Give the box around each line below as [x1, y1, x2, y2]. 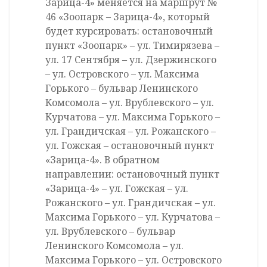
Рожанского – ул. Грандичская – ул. [45, 196, 216, 210]
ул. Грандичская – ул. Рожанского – [45, 125, 216, 138]
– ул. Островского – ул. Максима [45, 67, 199, 81]
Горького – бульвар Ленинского [45, 82, 198, 95]
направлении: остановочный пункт [45, 167, 219, 181]
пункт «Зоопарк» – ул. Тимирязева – [45, 39, 219, 52]
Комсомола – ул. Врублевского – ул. [45, 96, 214, 110]
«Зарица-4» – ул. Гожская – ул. [45, 182, 188, 195]
